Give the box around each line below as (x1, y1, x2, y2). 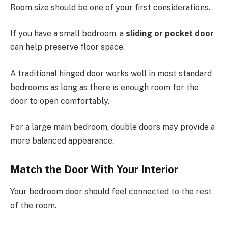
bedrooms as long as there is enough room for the (10, 82, 199, 92)
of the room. (10, 201, 56, 211)
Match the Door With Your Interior (10, 163, 178, 176)
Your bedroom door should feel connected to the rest (10, 187, 212, 197)
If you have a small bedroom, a (10, 28, 126, 39)
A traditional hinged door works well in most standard (10, 68, 212, 78)
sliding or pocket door (126, 28, 214, 39)
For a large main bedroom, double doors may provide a (10, 122, 215, 132)
